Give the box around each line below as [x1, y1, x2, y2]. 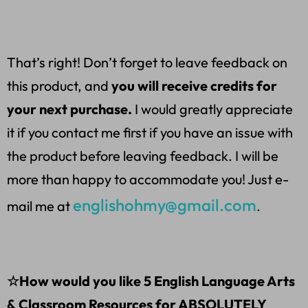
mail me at [7, 197, 73, 215]
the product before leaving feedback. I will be [7, 147, 278, 165]
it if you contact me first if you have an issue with [7, 124, 293, 142]
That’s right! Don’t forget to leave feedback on [7, 54, 287, 71]
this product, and [7, 77, 109, 95]
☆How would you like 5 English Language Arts [7, 272, 295, 290]
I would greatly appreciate [132, 100, 293, 118]
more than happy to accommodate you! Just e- [7, 170, 289, 188]
